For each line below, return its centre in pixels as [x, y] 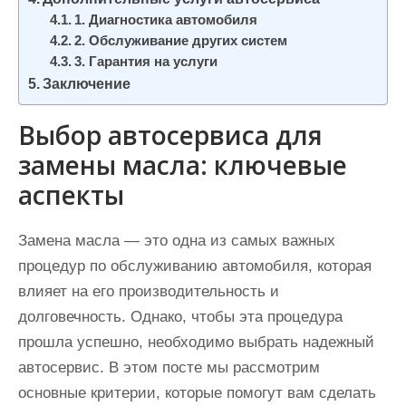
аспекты [71, 195]
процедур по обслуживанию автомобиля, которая [195, 266]
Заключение [87, 83]
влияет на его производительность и [149, 291]
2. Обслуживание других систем [181, 41]
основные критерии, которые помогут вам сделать [197, 393]
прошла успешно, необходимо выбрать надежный [196, 342]
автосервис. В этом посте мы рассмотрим [169, 367]
